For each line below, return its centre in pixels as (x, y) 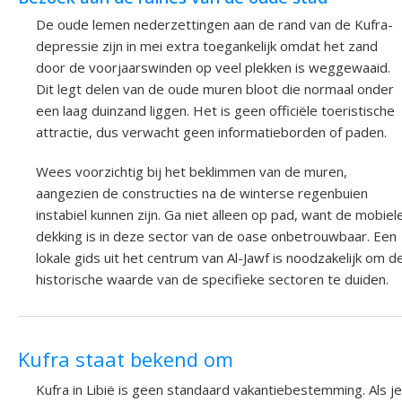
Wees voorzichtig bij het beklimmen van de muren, (192, 171)
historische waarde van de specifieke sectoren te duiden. (212, 279)
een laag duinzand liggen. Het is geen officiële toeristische (215, 110)
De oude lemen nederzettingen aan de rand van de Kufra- (214, 24)
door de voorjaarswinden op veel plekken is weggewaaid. (213, 67)
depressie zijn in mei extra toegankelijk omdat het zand (207, 45)
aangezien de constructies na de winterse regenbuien (202, 192)
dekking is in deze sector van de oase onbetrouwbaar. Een (216, 236)
